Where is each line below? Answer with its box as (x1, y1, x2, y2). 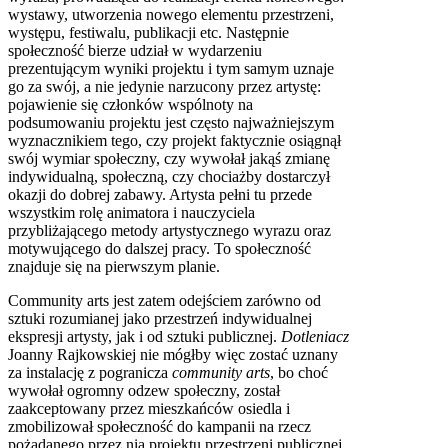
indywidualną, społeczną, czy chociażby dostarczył (8, 168, 330, 185)
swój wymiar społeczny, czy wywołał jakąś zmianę (8, 150, 330, 167)
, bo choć (270, 364, 328, 381)
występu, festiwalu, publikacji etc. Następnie (8, 24, 289, 41)
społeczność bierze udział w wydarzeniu (8, 42, 262, 59)
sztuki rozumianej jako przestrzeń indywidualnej (8, 310, 312, 327)
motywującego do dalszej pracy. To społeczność (8, 240, 311, 257)
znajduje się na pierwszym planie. (8, 258, 220, 275)
